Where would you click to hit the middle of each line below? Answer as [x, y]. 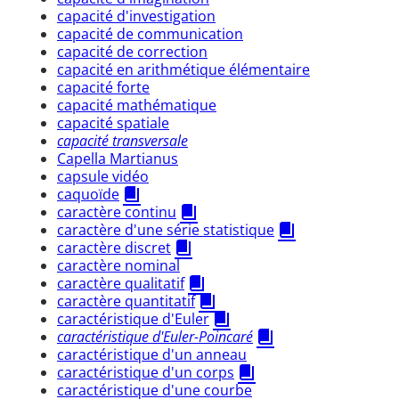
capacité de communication [150, 33]
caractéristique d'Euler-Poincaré [155, 336]
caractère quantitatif [126, 301]
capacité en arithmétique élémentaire [183, 69]
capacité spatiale [113, 122]
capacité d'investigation [136, 16]
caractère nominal [118, 265]
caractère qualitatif [121, 283]
